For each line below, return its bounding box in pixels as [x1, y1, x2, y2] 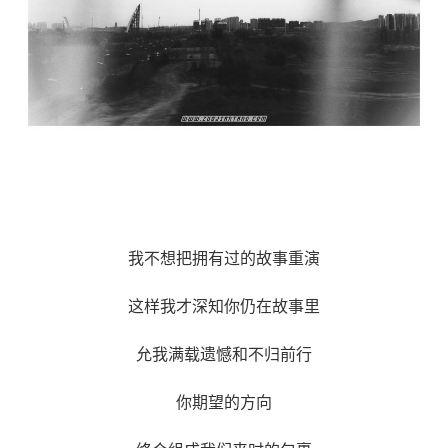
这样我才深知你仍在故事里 [128, 298, 320, 316]
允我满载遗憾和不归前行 [136, 346, 312, 364]
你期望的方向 [176, 394, 272, 412]
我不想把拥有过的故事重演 [128, 250, 320, 268]
